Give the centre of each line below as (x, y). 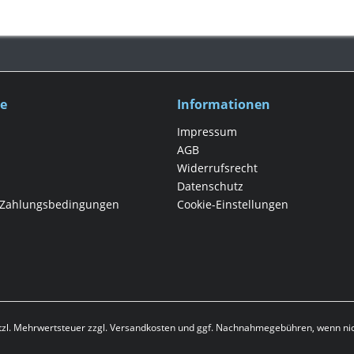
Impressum (207, 131)
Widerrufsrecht (217, 168)
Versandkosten (142, 328)
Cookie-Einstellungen (233, 204)
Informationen (224, 104)
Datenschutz (210, 186)
